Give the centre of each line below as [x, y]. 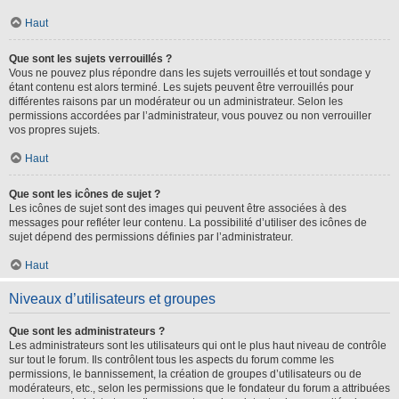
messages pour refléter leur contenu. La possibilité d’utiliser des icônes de [188, 223]
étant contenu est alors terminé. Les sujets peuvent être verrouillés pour [181, 87]
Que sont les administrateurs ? [87, 331]
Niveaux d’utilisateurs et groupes [112, 299]
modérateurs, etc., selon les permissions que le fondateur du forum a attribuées [199, 388]
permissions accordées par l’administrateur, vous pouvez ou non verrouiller [190, 116]
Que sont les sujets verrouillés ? [90, 59]
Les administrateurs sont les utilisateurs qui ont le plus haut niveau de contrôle [198, 346]
